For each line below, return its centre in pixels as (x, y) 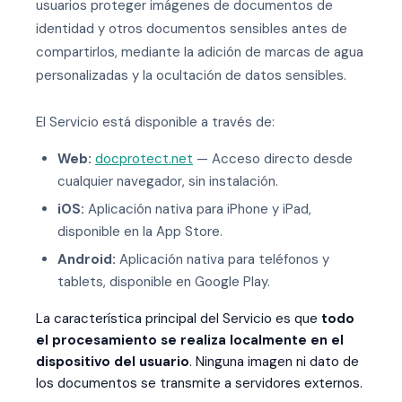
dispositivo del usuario (113, 362)
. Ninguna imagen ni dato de (274, 362)
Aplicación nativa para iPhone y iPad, (198, 209)
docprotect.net (144, 159)
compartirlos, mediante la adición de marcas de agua (200, 52)
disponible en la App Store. (140, 232)
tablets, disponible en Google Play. (164, 282)
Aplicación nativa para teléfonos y (223, 259)
